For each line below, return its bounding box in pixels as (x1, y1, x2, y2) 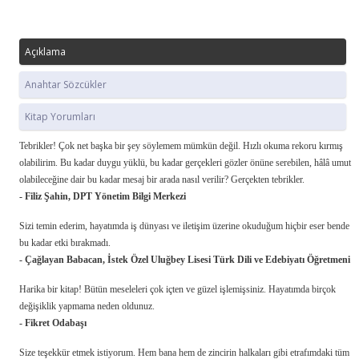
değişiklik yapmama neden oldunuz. (19, 300, 155, 312)
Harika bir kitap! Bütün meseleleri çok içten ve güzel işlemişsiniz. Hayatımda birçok (19, 283, 336, 295)
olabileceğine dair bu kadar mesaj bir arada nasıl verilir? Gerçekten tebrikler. (19, 173, 305, 185)
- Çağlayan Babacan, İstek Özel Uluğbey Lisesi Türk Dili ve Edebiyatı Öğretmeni (19, 253, 350, 265)
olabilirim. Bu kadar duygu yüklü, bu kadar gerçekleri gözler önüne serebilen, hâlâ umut (19, 156, 351, 168)
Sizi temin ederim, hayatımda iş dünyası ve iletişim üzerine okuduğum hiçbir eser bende (19, 220, 349, 232)
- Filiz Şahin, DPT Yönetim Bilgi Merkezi (19, 190, 186, 202)
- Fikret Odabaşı (19, 317, 87, 329)
